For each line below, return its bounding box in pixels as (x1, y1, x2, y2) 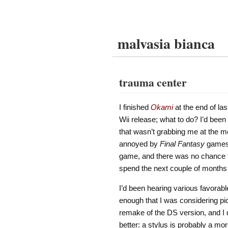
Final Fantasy (159, 139, 205, 148)
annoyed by (119, 139, 160, 148)
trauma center (119, 74, 187, 90)
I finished (119, 102, 151, 111)
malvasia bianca (118, 33, 215, 54)
